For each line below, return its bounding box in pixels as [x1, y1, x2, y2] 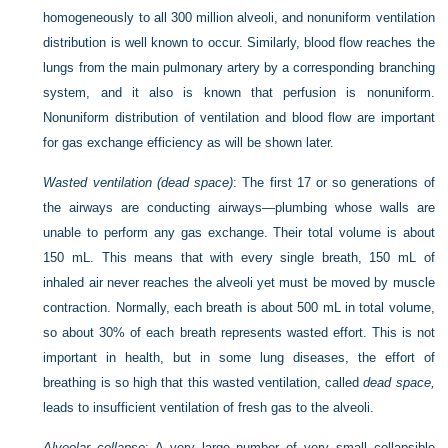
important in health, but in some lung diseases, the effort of [43, 350, 435, 365]
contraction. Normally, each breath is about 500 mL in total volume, [43, 300, 435, 315]
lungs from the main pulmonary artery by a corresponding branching [43, 60, 435, 75]
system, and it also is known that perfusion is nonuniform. [43, 85, 435, 100]
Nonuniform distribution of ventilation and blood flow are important [43, 110, 435, 125]
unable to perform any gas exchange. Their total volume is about [43, 225, 435, 240]
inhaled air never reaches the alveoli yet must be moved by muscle [43, 275, 435, 290]
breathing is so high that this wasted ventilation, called [43, 375, 364, 390]
